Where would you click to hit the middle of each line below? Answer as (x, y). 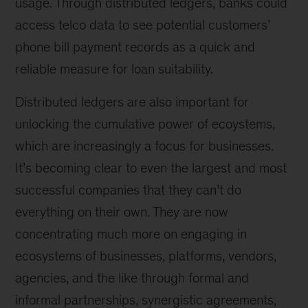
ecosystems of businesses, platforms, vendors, (146, 256)
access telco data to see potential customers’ (143, 25)
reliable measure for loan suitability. (114, 69)
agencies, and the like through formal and (132, 278)
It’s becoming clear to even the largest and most (151, 168)
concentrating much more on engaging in (131, 234)
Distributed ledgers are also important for (132, 102)
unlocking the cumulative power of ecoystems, (145, 124)
